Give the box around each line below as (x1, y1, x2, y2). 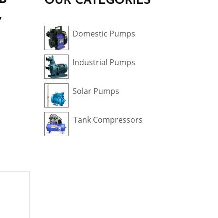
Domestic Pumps (73, 28, 136, 39)
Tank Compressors (73, 114, 143, 125)
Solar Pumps (73, 86, 120, 96)
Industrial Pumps (73, 57, 136, 68)
